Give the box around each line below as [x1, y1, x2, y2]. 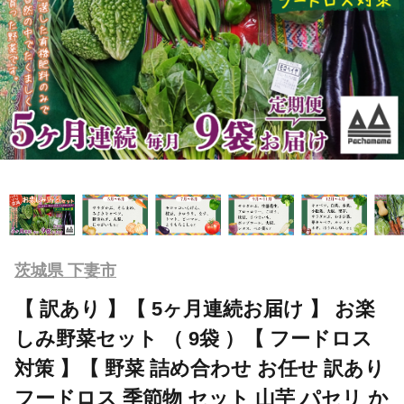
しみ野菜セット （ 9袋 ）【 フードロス [14, 326, 372, 350]
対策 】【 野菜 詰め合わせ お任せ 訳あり [14, 356, 385, 380]
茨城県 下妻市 [14, 261, 116, 280]
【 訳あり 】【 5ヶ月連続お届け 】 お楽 [14, 297, 375, 320]
